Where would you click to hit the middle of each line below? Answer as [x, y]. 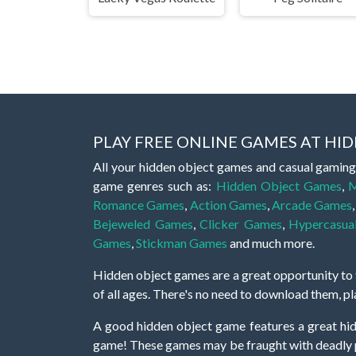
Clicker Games [241, 224]
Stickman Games [182, 243]
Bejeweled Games [143, 224]
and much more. [271, 243]
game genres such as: [155, 186]
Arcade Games [312, 205]
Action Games [228, 205]
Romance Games [139, 205]
